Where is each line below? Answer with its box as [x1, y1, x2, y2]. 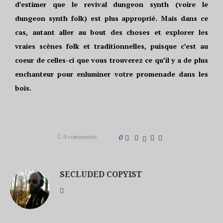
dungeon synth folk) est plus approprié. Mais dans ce [15, 13, 208, 23]
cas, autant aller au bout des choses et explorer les [15, 27, 208, 37]
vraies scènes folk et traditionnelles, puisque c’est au [15, 41, 208, 51]
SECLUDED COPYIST [60, 170, 142, 179]
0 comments [63, 133, 97, 140]
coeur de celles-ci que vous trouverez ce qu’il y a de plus [15, 55, 208, 65]
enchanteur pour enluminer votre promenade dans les [15, 69, 208, 79]
